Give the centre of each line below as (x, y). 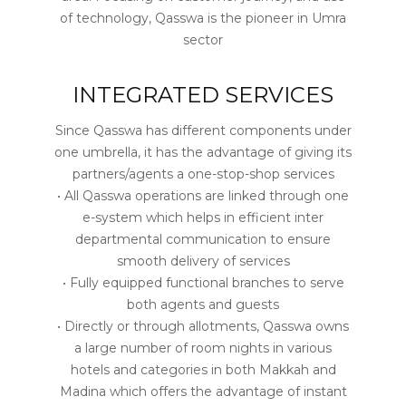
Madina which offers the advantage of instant (203, 391)
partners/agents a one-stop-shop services (203, 174)
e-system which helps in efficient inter (203, 217)
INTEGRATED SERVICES (203, 94)
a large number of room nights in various (203, 348)
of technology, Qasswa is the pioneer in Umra (203, 18)
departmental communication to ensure (203, 239)
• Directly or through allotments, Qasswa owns (203, 326)
